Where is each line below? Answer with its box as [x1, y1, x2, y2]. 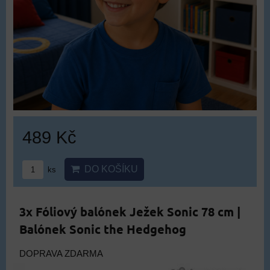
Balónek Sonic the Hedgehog [19, 221, 186, 237]
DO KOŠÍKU [80, 163, 138, 174]
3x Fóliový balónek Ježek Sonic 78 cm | [19, 203, 240, 219]
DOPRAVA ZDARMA [19, 248, 103, 259]
